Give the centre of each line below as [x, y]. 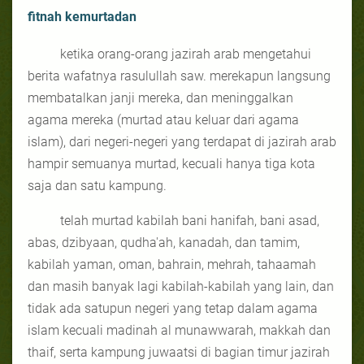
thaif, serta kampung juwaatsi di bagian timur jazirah [179, 352]
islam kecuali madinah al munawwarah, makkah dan [179, 330]
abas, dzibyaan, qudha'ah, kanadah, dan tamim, [164, 242]
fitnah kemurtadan [82, 16]
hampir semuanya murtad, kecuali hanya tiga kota [171, 163]
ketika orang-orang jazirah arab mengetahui [186, 54]
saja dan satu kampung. [97, 185]
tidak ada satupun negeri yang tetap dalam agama [173, 308]
